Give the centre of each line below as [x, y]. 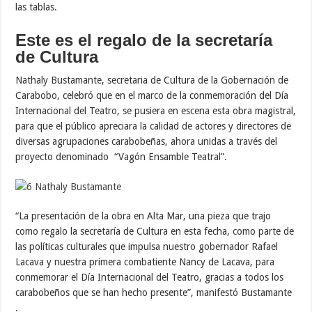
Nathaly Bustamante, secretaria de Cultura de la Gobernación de [152, 80]
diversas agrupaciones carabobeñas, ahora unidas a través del [147, 141]
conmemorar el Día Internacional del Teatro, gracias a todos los [150, 278]
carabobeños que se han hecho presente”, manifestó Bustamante [154, 293]
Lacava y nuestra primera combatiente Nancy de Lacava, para [145, 262]
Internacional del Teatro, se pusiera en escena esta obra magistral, [156, 110]
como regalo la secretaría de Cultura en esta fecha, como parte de [155, 232]
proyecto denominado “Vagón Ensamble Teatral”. [122, 156]
